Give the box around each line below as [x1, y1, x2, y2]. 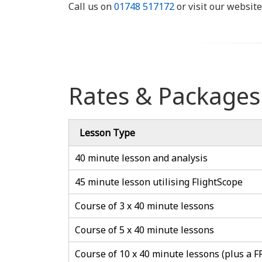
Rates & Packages [68, 80, 260, 112]
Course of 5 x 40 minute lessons [75, 223, 214, 236]
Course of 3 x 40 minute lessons [75, 199, 214, 212]
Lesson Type [80, 126, 135, 139]
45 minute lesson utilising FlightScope [75, 175, 243, 188]
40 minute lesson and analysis [75, 151, 208, 164]
